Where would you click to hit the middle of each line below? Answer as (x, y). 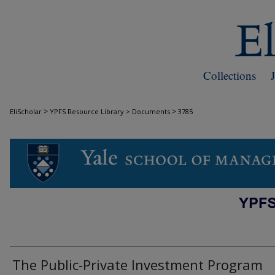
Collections (230, 75)
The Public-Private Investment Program (137, 265)
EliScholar (26, 111)
